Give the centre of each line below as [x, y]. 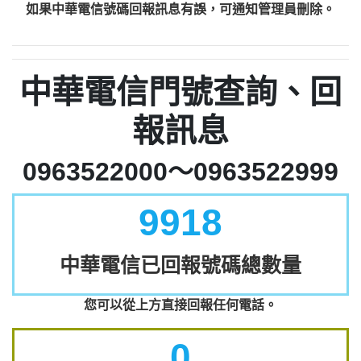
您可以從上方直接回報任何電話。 [180, 305]
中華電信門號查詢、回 [180, 92]
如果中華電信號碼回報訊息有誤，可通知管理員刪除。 [180, 9]
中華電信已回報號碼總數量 [180, 265]
